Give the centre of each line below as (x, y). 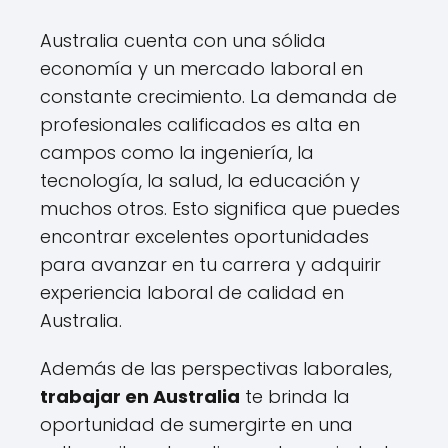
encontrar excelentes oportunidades (204, 236)
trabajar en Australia (140, 396)
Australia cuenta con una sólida (183, 40)
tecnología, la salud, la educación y (200, 180)
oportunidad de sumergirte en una (196, 424)
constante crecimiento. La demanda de (218, 96)
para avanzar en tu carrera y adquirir (210, 264)
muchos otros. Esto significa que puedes (220, 208)
